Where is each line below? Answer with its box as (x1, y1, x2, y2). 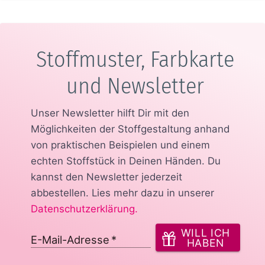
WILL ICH (180, 226, 231, 239)
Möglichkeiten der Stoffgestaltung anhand (30, 123, 230, 135)
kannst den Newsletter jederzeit (30, 171, 182, 183)
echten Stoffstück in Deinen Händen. (30, 155, 205, 167)
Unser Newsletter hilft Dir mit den (30, 107, 189, 119)
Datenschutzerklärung (30, 203, 135, 215)
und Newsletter (66, 72, 205, 100)
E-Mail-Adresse (30, 233, 109, 247)
